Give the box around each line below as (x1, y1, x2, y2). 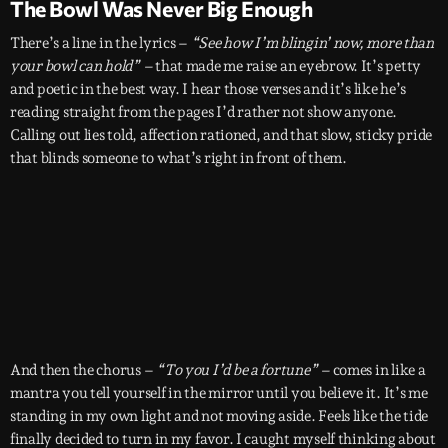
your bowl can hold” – (10, 57, 156, 76)
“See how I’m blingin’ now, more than (190, 34, 434, 53)
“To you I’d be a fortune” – (156, 361, 333, 380)
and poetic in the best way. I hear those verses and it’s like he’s (10, 80, 407, 99)
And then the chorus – (10, 361, 157, 380)
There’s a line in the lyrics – (10, 34, 191, 53)
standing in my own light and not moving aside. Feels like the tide (10, 407, 429, 426)
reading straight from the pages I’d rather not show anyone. (10, 103, 398, 122)
